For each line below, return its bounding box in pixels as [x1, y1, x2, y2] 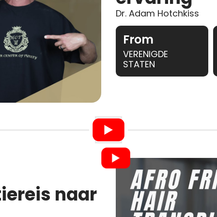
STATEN [123, 58, 155, 71]
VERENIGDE [123, 48, 168, 61]
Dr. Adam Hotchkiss [115, 7, 199, 20]
